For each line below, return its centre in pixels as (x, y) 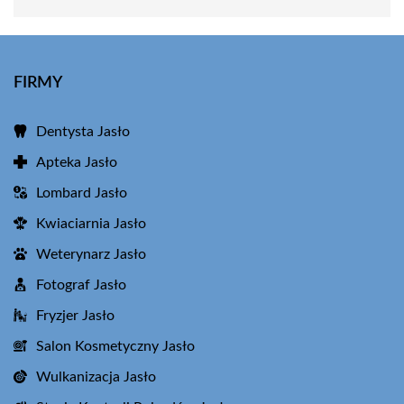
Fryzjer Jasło (75, 316)
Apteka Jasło (77, 162)
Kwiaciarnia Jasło (91, 224)
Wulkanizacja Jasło (96, 377)
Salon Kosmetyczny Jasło (115, 346)
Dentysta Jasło (83, 132)
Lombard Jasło (82, 193)
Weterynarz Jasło (91, 254)
